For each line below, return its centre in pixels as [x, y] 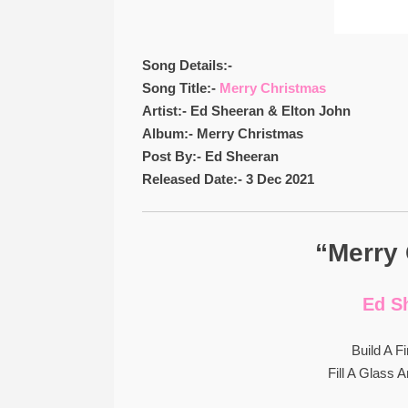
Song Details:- [187, 65]
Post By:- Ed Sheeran [210, 156]
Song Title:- [180, 88]
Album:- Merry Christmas [222, 133]
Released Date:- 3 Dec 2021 [228, 179]
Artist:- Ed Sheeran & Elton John [246, 111]
